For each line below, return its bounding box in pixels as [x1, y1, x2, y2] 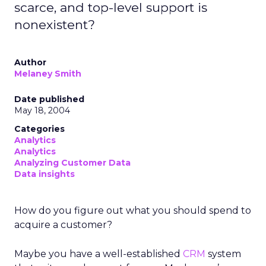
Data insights [14, 169, 75, 179]
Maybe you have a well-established [14, 248, 183, 259]
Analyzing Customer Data [14, 157, 131, 168]
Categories [14, 123, 65, 134]
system [205, 248, 241, 259]
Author [14, 57, 46, 68]
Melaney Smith [14, 68, 81, 79]
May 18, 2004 [14, 105, 70, 116]
